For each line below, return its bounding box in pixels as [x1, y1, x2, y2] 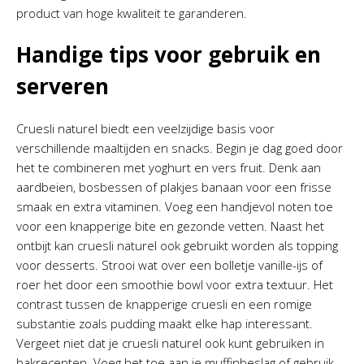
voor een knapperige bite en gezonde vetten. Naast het [16, 218, 324, 234]
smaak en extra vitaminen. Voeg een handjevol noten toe [16, 198, 333, 214]
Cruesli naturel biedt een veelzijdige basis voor [16, 120, 275, 136]
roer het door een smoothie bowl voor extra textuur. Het [16, 276, 333, 292]
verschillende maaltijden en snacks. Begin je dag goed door [16, 140, 343, 156]
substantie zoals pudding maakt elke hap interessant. [16, 315, 313, 331]
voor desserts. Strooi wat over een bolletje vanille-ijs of [16, 257, 323, 273]
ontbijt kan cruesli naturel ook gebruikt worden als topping [16, 237, 338, 253]
